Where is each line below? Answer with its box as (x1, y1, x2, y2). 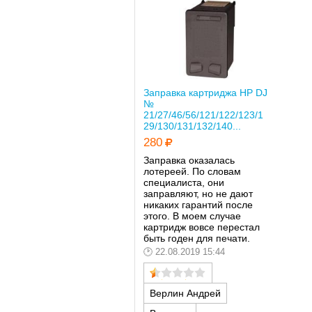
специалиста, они (143, 177, 224, 189)
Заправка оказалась (143, 155, 235, 166)
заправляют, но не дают (143, 188, 253, 200)
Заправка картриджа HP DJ (143, 86, 267, 98)
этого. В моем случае (143, 210, 241, 222)
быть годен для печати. (143, 233, 250, 244)
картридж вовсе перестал (143, 221, 260, 233)
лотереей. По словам (143, 166, 241, 178)
